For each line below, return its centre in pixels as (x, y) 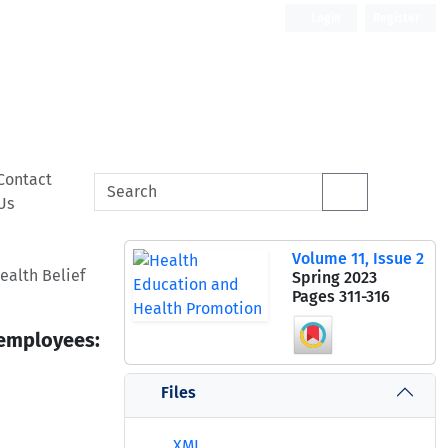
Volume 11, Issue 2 (358, 258)
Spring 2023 (334, 277)
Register (396, 18)
